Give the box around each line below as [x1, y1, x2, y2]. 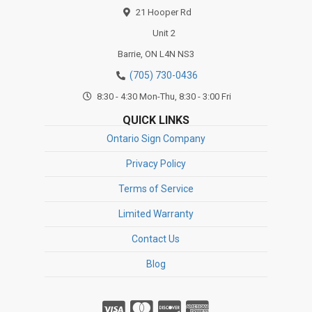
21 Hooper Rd [134, 6, 192, 17]
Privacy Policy [125, 157, 186, 169]
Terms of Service [118, 182, 194, 194]
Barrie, [117, 48, 143, 59]
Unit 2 [152, 27, 175, 38]
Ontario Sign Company [106, 132, 205, 144]
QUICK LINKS [122, 113, 189, 127]
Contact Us [132, 233, 180, 244]
